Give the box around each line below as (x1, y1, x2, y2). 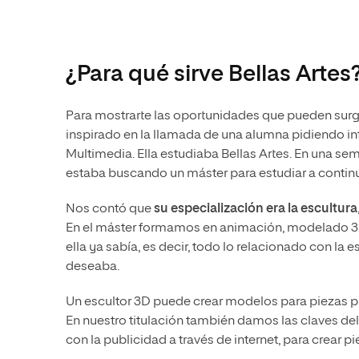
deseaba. (66, 260, 119, 274)
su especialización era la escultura (154, 203, 357, 216)
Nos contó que (66, 203, 154, 216)
